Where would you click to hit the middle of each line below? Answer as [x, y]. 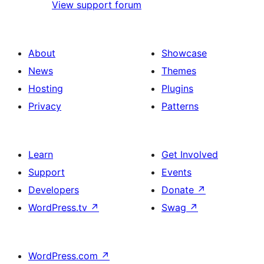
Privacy [45, 106]
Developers [54, 190]
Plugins [177, 89]
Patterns [180, 106]
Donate [179, 190]
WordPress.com [65, 256]
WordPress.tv [59, 208]
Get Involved [190, 155]
